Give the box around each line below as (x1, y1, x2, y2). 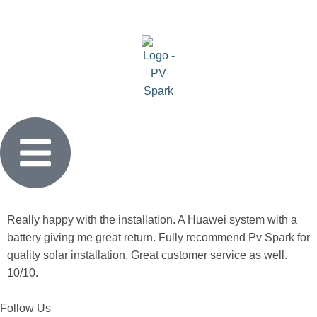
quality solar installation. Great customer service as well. (7, 249, 287, 261)
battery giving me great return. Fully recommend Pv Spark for (7, 231, 310, 243)
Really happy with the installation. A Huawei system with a (7, 214, 297, 226)
